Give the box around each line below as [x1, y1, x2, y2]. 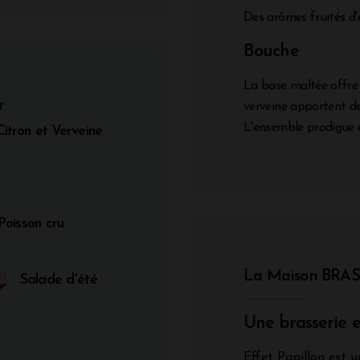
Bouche [243, 42, 299, 61]
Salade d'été [19, 272, 97, 288]
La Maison [243, 268, 321, 284]
